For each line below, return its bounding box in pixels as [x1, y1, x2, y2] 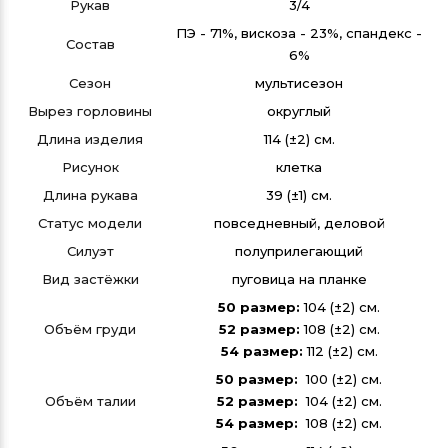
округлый [267, 103, 331, 119]
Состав [65, 36, 115, 52]
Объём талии [44, 393, 136, 409]
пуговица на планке [231, 271, 367, 287]
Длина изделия [37, 131, 143, 147]
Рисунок [61, 159, 119, 175]
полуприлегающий [235, 243, 363, 259]
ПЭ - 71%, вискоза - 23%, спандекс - [176, 25, 422, 41]
